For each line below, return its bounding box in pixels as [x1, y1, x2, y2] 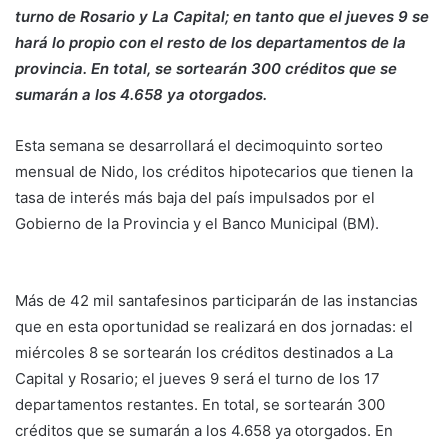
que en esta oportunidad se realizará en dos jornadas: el [15, 316, 413, 336]
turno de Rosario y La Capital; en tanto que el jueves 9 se [15, 6, 429, 26]
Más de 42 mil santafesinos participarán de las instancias [15, 290, 418, 310]
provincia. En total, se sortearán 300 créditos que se [15, 58, 397, 78]
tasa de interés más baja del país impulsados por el [15, 187, 375, 207]
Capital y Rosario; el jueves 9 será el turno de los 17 [15, 368, 380, 388]
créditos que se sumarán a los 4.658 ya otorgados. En [15, 420, 393, 440]
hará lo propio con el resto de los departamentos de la [15, 32, 406, 52]
